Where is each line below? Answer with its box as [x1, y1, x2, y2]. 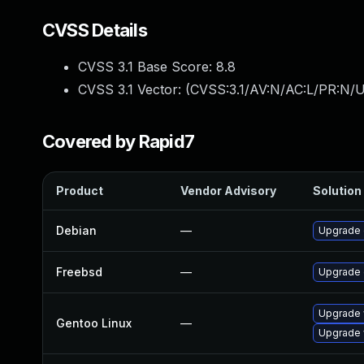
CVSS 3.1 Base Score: [78, 58, 216, 75]
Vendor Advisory [180, 184, 276, 197]
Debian [56, 223, 97, 237]
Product [56, 184, 103, 197]
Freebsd [56, 265, 102, 279]
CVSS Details [42, 19, 147, 41]
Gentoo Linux [56, 316, 132, 330]
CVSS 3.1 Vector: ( [78, 81, 190, 97]
